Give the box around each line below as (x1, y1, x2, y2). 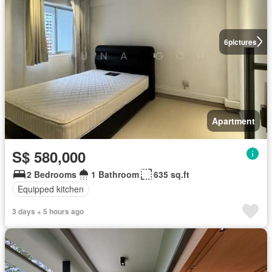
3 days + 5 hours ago (12, 205, 84, 217)
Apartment (212, 114, 255, 127)
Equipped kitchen (18, 183, 84, 195)
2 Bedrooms (27, 168, 76, 180)
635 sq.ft (154, 168, 189, 180)
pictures (228, 36, 257, 47)
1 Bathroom (91, 168, 139, 180)
